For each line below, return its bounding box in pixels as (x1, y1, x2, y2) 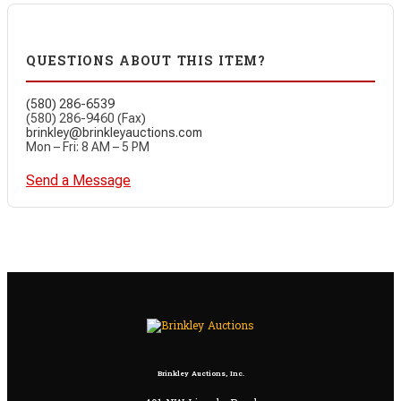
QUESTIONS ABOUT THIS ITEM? (26, 52, 266, 72)
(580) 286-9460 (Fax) (26, 110, 146, 125)
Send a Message (26, 171, 131, 189)
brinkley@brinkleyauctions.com (26, 124, 202, 140)
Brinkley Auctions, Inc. (157, 369, 244, 380)
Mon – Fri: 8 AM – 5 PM (26, 139, 149, 154)
